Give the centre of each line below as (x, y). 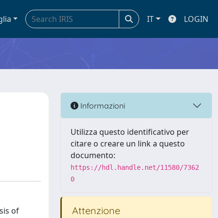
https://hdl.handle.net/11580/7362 (135, 167)
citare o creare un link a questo (128, 144)
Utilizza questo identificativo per (130, 132)
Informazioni (102, 105)
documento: (93, 155)
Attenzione (95, 210)
